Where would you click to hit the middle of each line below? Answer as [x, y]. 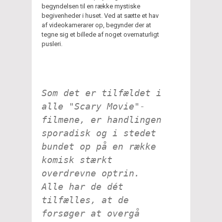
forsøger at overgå [91, 213]
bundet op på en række [99, 146]
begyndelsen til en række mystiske [91, 6]
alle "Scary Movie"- [93, 106]
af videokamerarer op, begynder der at [96, 25]
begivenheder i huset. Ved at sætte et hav [100, 15]
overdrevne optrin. [91, 173]
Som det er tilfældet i [102, 93]
